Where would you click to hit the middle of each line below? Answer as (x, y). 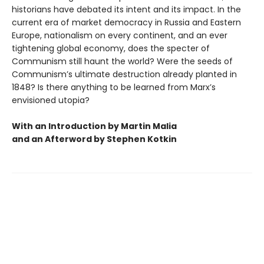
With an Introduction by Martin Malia (94, 126)
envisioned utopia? (51, 100)
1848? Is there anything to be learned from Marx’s (114, 88)
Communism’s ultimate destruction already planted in (124, 75)
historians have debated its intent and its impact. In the (126, 10)
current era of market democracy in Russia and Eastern (126, 23)
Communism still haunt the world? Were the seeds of (122, 62)
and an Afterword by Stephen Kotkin (95, 139)
